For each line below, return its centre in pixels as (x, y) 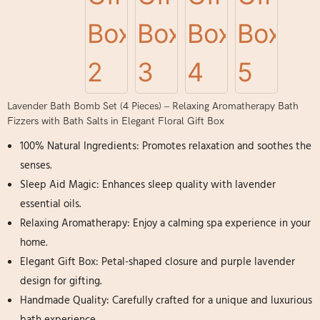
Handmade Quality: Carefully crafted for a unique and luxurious (166, 300)
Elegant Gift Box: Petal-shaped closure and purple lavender (157, 262)
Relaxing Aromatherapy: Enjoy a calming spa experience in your (165, 223)
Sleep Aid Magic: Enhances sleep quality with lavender (148, 185)
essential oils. (50, 204)
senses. (36, 165)
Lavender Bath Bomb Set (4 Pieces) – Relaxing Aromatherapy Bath (153, 106)
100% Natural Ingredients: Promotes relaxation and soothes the (166, 146)
